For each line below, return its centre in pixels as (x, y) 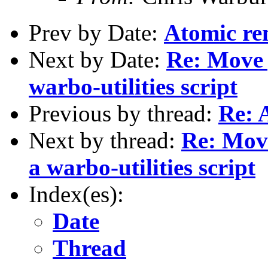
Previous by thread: (124, 113)
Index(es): (76, 194)
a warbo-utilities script (142, 167)
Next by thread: (105, 140)
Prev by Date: (96, 32)
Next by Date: (98, 59)
